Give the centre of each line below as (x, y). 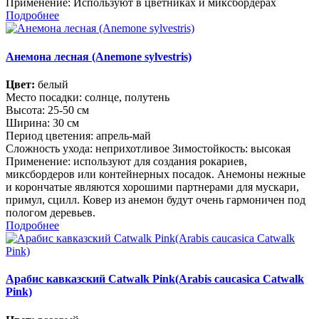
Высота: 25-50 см (47, 110)
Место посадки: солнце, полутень (88, 97)
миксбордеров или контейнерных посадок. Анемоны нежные (156, 174)
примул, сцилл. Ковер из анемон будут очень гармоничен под (156, 200)
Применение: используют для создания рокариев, (126, 161)
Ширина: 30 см (42, 123)
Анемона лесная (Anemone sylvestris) (99, 56)
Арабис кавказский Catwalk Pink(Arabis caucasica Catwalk (155, 279)
